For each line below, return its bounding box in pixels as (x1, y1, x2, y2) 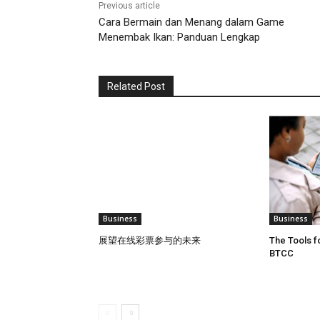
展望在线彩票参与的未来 (99, 235, 201, 246)
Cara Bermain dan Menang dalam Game (99, 15, 284, 29)
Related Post (107, 80, 165, 92)
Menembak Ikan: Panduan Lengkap (99, 30, 260, 44)
